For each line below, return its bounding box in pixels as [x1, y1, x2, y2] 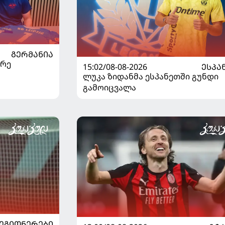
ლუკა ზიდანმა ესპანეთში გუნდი [82, 70, 218, 82]
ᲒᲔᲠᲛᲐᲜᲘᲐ [11, 49, 53, 60]
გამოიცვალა [82, 81, 136, 93]
